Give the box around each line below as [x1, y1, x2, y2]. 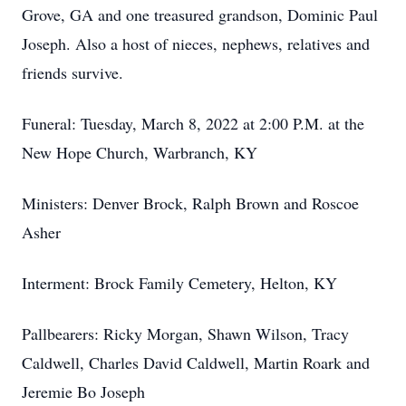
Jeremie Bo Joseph [22, 381, 145, 402]
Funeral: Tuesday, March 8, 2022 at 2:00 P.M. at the [22, 112, 364, 134]
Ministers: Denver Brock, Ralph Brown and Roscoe [22, 192, 359, 214]
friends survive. [22, 62, 123, 83]
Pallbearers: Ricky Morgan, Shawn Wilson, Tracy [22, 323, 349, 344]
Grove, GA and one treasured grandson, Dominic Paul [22, 4, 378, 25]
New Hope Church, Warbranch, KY [22, 141, 257, 163]
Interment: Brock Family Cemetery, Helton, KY [22, 272, 337, 294]
